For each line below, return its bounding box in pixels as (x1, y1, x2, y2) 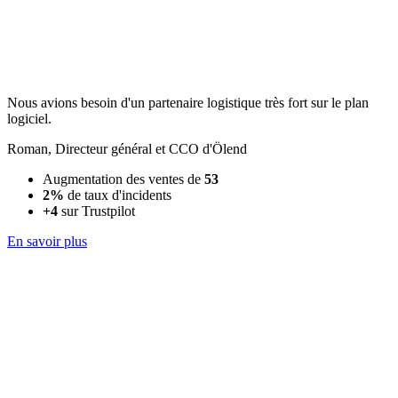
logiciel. (7, 111, 52, 127)
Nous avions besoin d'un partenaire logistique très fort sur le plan (7, 95, 369, 111)
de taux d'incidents (64, 187, 171, 203)
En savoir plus (7, 234, 87, 250)
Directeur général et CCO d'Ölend (55, 141, 247, 157)
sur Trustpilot (58, 203, 135, 219)
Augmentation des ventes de (43, 171, 204, 187)
